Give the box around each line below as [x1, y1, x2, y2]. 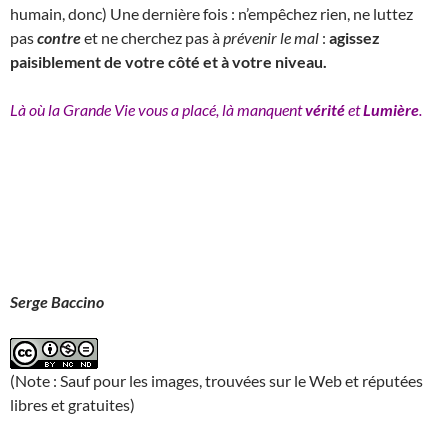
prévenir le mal [223, 27, 319, 47]
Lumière [363, 99, 419, 119]
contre [37, 27, 81, 47]
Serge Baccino [10, 291, 104, 311]
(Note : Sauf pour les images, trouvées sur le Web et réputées [10, 370, 423, 390]
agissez [329, 27, 380, 47]
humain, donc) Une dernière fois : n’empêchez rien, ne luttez [10, 3, 413, 23]
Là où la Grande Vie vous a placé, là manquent [10, 99, 305, 119]
